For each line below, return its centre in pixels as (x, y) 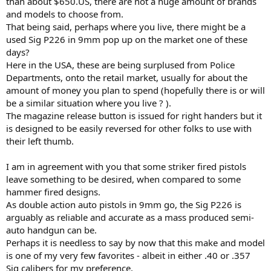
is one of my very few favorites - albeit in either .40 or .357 (128, 256)
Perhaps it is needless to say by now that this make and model (135, 243)
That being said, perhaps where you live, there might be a (126, 27)
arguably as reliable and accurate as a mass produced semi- (130, 217)
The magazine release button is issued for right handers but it (134, 116)
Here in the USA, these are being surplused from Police (120, 65)
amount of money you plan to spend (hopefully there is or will (135, 90)
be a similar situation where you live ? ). (89, 103)
